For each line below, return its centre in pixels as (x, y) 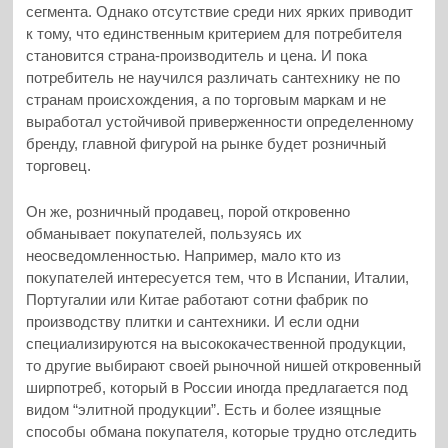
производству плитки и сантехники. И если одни (193, 322)
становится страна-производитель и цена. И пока (197, 55)
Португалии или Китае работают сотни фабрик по (197, 300)
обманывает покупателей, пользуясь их (164, 234)
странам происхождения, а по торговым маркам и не (206, 99)
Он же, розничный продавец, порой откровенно (188, 212)
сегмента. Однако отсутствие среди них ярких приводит (220, 11)
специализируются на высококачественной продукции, (216, 344)
